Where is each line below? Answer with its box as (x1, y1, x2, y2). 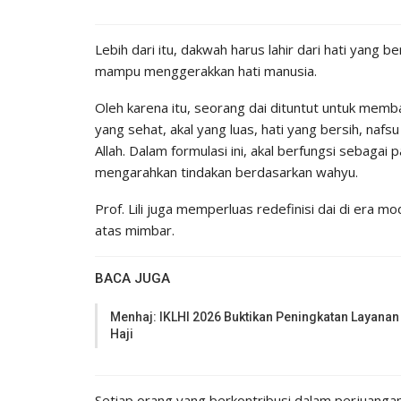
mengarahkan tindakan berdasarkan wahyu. (95, 162, 358, 181)
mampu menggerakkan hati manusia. (95, 61, 317, 80)
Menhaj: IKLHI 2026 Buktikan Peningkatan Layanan (110, 309, 399, 324)
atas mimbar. (95, 220, 175, 239)
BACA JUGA (95, 269, 170, 286)
